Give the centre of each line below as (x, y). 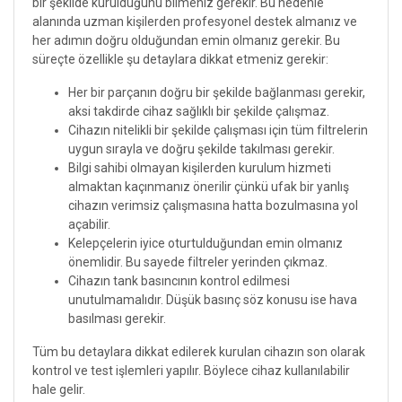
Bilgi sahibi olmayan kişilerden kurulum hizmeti (200, 167)
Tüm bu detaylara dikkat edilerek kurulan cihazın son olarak (199, 351)
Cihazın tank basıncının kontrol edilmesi (179, 280)
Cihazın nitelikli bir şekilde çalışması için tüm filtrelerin (218, 130)
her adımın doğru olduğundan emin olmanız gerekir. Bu (186, 40)
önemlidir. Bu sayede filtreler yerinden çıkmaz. (198, 262)
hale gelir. (59, 389)
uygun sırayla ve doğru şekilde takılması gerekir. (201, 149)
